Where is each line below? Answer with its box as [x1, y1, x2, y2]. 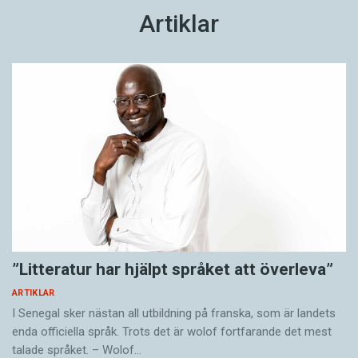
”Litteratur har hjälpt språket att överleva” [12, 259, 333, 279]
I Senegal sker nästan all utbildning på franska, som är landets [12, 305, 336, 320]
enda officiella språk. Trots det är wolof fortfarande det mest [12, 324, 332, 339]
